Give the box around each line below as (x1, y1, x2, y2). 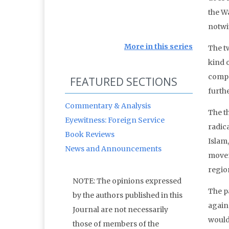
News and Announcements (65, 144, 162, 154)
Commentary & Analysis (65, 101, 151, 111)
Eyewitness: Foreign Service (65, 116, 165, 125)
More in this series (124, 42, 193, 52)
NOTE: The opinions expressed (73, 176, 181, 186)
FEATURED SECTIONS (70, 75, 177, 89)
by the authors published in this (73, 191, 182, 200)
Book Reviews (65, 130, 114, 140)
